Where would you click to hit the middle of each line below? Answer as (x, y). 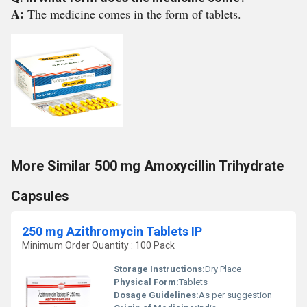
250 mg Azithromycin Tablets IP (112, 231)
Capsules (40, 196)
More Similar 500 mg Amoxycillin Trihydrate (147, 166)
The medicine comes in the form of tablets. (134, 14)
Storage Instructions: (159, 269)
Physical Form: (146, 282)
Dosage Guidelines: (156, 295)
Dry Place (223, 269)
